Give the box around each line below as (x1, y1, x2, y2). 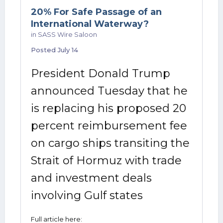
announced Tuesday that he (31, 84, 188, 98)
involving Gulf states (31, 189, 143, 202)
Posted (31, 46, 58, 54)
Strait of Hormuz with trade (31, 154, 182, 167)
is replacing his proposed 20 (31, 102, 186, 115)
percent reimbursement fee (31, 119, 187, 132)
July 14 (58, 46, 78, 54)
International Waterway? (31, 18, 149, 29)
